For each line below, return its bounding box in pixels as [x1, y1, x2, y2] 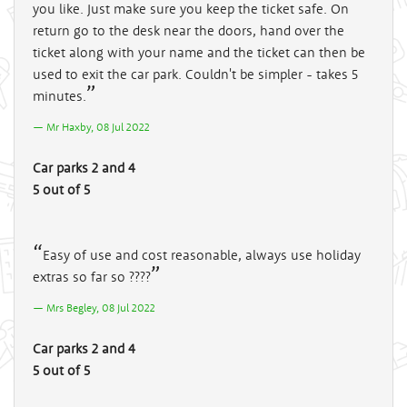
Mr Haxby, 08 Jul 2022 [46, 119, 150, 134]
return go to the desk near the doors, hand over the [33, 21, 344, 39]
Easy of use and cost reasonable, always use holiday [43, 245, 361, 263]
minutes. [33, 86, 86, 104]
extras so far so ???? [33, 267, 151, 285]
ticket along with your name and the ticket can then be [33, 43, 365, 61]
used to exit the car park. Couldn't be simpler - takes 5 [33, 65, 358, 83]
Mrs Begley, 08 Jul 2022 [46, 300, 155, 314]
